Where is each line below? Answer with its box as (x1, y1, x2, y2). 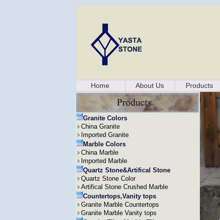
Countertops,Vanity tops (82, 192, 156, 200)
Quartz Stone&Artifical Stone (82, 166, 170, 174)
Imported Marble (81, 157, 127, 165)
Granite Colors (82, 114, 127, 122)
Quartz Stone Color (81, 175, 136, 182)
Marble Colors (82, 140, 126, 148)
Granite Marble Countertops (81, 201, 159, 208)
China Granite (81, 123, 120, 130)
